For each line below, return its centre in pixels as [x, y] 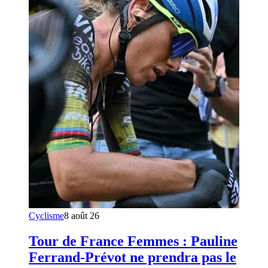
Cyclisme [46, 216]
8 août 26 [82, 216]
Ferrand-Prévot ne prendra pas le [133, 258]
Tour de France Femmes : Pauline [133, 241]
